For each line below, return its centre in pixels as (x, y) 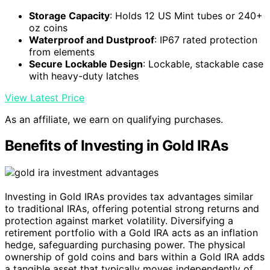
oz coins (48, 27)
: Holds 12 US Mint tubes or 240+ (186, 15)
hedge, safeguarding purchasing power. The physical (125, 245)
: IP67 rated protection (206, 39)
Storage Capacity (69, 15)
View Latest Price (45, 97)
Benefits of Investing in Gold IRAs (117, 146)
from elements (62, 52)
